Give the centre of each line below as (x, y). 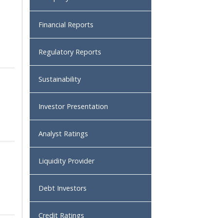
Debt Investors (63, 188)
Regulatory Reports (70, 52)
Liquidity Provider (66, 161)
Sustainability (60, 79)
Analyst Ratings (63, 134)
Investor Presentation (73, 106)
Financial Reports (66, 25)
